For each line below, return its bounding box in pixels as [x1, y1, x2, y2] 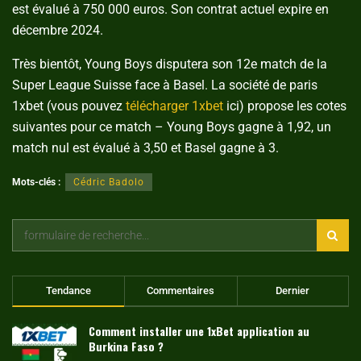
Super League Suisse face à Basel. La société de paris [12, 77, 317, 93]
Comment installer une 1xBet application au [89, 322, 309, 339]
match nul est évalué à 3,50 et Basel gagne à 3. [12, 139, 279, 156]
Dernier [276, 284, 310, 297]
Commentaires [147, 284, 215, 297]
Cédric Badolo [73, 176, 144, 188]
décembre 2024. [12, 22, 103, 38]
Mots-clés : [12, 176, 60, 188]
